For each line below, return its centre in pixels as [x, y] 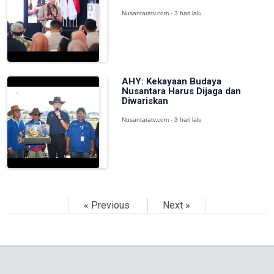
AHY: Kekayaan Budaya [171, 81]
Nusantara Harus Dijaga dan [181, 91]
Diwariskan [145, 101]
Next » [176, 205]
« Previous [108, 205]
